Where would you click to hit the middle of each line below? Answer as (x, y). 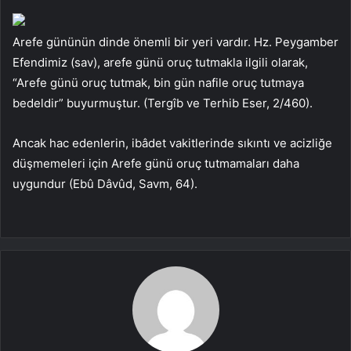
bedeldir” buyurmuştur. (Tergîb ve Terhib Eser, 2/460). (163, 103)
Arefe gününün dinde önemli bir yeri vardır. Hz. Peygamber (175, 42)
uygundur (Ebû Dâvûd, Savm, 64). (105, 183)
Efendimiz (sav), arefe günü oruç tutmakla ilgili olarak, (160, 62)
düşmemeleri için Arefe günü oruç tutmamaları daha (156, 163)
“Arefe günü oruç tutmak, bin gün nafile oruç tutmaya (158, 82)
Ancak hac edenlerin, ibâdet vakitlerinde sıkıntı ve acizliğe (172, 143)
